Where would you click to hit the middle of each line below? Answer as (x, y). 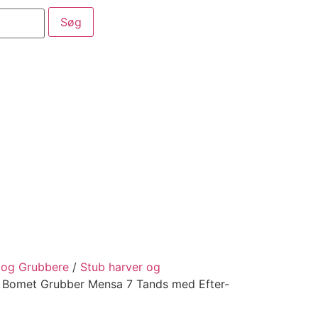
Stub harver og (120, 267)
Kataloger (159, 96)
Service (78, 96)
